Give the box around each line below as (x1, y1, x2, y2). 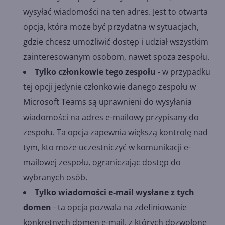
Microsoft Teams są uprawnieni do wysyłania (23, 96, 192, 107)
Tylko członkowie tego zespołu (35, 66, 156, 77)
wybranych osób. (23, 171, 87, 183)
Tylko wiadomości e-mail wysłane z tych (35, 186, 194, 198)
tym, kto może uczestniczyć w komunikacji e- (23, 141, 191, 153)
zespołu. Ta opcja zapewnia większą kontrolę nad (23, 126, 208, 138)
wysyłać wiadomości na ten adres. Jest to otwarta (23, 6, 208, 17)
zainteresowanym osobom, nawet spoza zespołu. (23, 51, 209, 62)
